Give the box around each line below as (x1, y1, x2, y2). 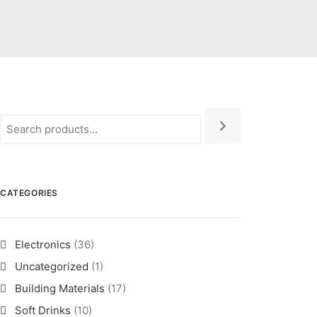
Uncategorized (15, 260, 88, 273)
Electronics (15, 238, 71, 251)
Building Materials (15, 282, 105, 295)
